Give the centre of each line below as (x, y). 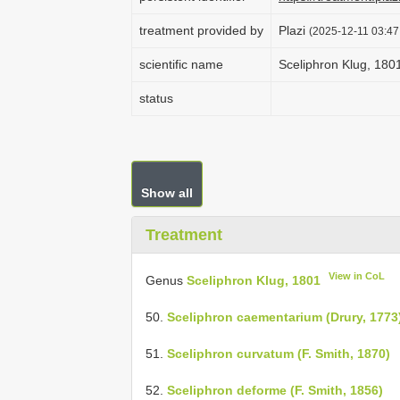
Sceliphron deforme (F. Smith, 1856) (275, 390)
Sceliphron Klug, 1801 (254, 280)
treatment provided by (201, 30)
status (156, 98)
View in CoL (357, 276)
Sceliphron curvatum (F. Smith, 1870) (279, 353)
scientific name (181, 64)
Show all (167, 193)
